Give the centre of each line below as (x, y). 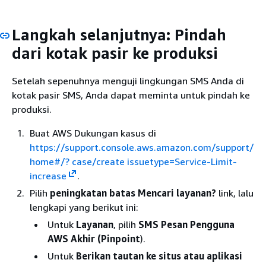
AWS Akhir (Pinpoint (94, 239)
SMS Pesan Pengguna (186, 225)
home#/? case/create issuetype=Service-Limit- (133, 162)
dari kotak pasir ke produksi (115, 53)
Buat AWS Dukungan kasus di (93, 133)
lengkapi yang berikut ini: (84, 208)
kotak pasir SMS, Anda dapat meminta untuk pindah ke (131, 95)
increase (48, 176)
